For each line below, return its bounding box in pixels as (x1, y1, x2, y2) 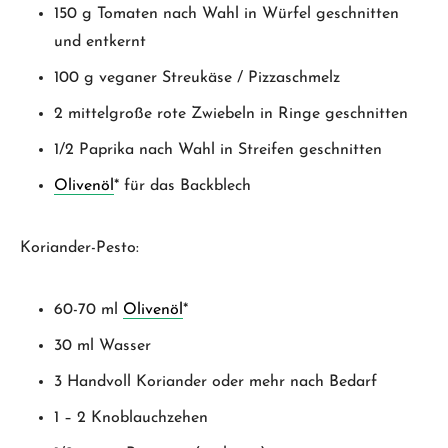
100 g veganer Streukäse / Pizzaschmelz (54, 69, 340, 86)
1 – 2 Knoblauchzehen (54, 409, 208, 426)
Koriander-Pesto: (20, 239, 139, 256)
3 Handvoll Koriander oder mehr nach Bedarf (54, 373, 377, 390)
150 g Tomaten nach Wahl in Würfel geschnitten (54, 5, 399, 22)
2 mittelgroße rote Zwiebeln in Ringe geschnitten (54, 105, 408, 122)
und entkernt (54, 33, 146, 50)
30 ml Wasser (54, 337, 151, 354)
